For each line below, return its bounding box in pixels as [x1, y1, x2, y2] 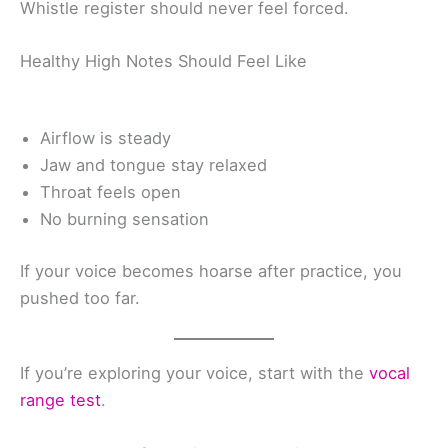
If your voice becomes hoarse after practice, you [20, 261, 402, 281]
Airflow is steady [40, 128, 171, 149]
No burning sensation [40, 209, 209, 230]
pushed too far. [20, 288, 140, 308]
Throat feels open [40, 182, 181, 203]
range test [20, 390, 101, 411]
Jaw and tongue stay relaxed [40, 155, 267, 176]
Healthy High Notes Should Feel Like [20, 51, 307, 72]
